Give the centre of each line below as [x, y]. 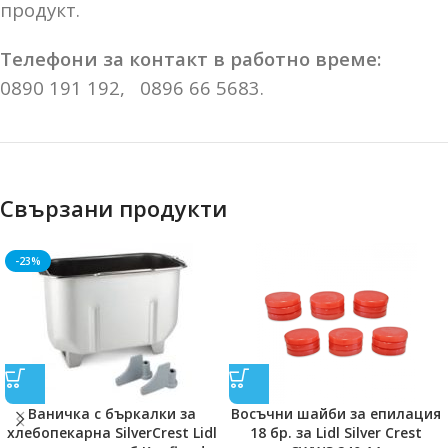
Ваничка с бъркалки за [112, 413]
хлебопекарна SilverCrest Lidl [112, 432]
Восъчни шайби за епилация [336, 413]
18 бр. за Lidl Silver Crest [336, 432]
